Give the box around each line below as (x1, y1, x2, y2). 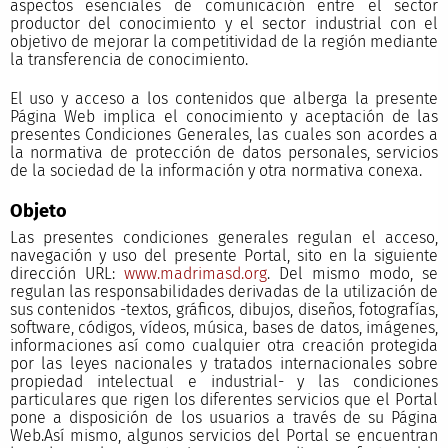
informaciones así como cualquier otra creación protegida (9, 335, 439, 355)
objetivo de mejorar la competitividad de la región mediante (9, 32, 439, 52)
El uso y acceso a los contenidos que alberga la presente (9, 89, 439, 109)
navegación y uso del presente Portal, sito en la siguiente (9, 245, 439, 265)
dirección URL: (9, 263, 124, 283)
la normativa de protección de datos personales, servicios (9, 143, 439, 163)
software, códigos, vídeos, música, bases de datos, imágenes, (9, 317, 439, 337)
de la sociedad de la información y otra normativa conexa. (9, 161, 422, 181)
